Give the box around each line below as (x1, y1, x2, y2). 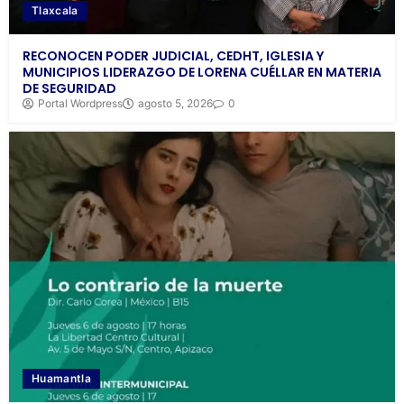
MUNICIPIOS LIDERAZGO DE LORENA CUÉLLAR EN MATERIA (23, 63, 381, 82)
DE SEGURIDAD (23, 79, 116, 98)
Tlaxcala (32, 4, 78, 18)
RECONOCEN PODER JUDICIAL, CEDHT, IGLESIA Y (23, 47, 324, 66)
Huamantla (32, 372, 92, 386)
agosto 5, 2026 (138, 96, 213, 111)
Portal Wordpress (38, 96, 123, 111)
